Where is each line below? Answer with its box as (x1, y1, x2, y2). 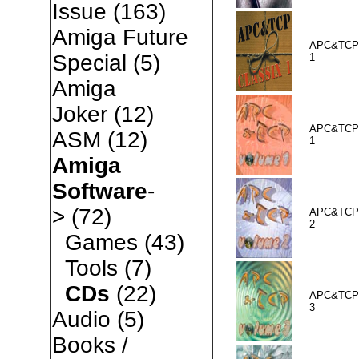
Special (51, 50, 127, 75)
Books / (51, 333, 128, 357)
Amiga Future (51, 25, 188, 50)
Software (51, 179, 147, 204)
